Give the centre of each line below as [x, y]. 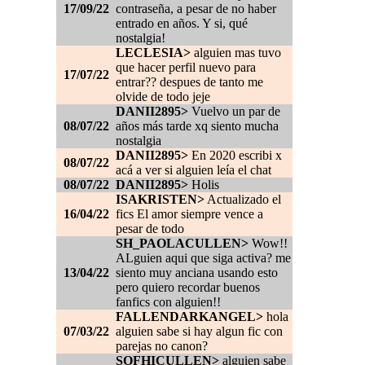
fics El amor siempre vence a [189, 214]
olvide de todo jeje [163, 97]
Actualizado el [243, 200]
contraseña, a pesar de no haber [196, 9]
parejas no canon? [162, 346]
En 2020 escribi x [235, 156]
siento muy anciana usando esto [197, 273]
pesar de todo [150, 229]
